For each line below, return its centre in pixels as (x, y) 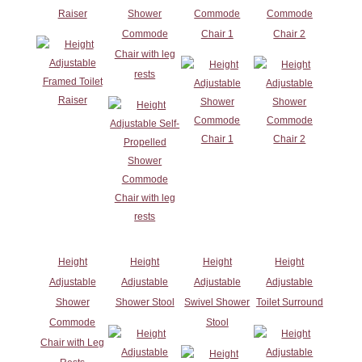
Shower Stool (145, 303)
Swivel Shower (217, 303)
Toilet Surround (289, 303)
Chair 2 (290, 34)
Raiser (72, 13)
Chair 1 (217, 34)
